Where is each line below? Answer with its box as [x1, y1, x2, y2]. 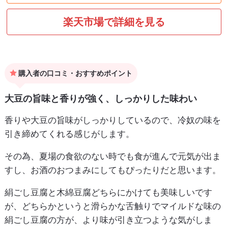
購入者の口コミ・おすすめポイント [16, 68, 132, 77]
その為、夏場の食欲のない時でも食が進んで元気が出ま [4, 151, 221, 161]
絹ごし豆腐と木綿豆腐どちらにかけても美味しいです [4, 187, 212, 197]
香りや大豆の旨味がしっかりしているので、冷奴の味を [4, 115, 221, 125]
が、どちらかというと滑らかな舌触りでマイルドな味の [4, 201, 221, 211]
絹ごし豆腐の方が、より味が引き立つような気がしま [4, 214, 212, 225]
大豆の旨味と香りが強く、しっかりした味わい [4, 93, 197, 104]
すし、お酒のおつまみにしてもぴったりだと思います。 [4, 164, 221, 175]
